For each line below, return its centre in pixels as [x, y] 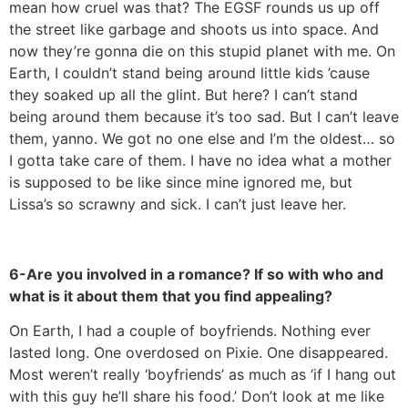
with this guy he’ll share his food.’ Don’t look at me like [197, 397]
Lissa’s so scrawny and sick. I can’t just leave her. [178, 204]
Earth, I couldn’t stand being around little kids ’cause [189, 73]
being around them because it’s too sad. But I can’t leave [204, 117]
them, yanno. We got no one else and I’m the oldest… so [202, 139]
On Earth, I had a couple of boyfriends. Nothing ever [190, 331]
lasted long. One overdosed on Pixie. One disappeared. [199, 353]
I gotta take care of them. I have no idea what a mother [200, 161]
